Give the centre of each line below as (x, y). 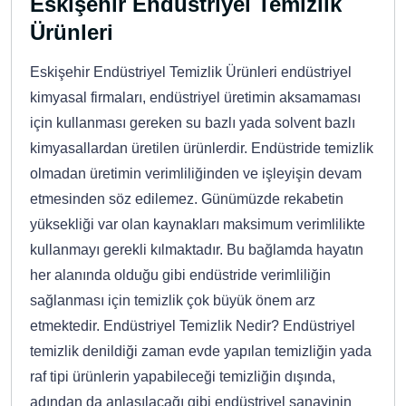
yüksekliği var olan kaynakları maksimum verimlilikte (198, 224)
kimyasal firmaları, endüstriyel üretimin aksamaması (195, 97)
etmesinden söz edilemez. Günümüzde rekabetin (187, 198)
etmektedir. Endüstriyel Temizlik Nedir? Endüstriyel (193, 325)
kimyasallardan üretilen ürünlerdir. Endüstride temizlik (202, 148)
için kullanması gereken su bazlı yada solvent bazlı (193, 122)
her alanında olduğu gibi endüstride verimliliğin (180, 275)
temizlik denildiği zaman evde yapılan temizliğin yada (201, 351)
